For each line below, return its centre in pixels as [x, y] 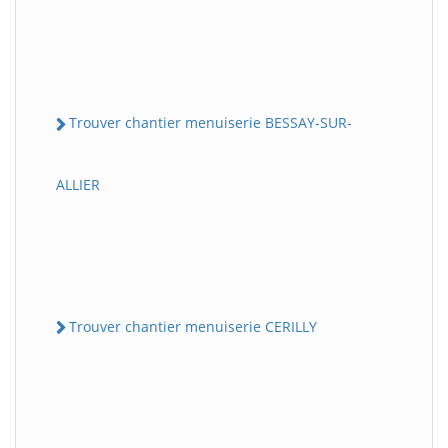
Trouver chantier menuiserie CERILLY [193, 326]
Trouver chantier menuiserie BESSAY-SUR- [210, 123]
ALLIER [78, 184]
